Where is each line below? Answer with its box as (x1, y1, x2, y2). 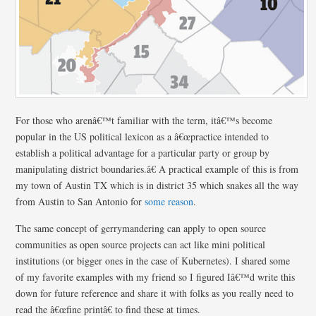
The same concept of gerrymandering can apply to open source (16, 221, 267, 235)
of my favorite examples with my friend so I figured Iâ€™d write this (16, 269, 296, 284)
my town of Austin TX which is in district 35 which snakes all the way (16, 178, 299, 192)
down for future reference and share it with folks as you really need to (16, 286, 294, 300)
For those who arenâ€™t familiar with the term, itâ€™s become (16, 113, 273, 127)
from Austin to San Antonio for (16, 194, 145, 208)
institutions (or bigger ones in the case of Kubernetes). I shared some (16, 253, 291, 267)
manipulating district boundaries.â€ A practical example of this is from (16, 162, 299, 176)
